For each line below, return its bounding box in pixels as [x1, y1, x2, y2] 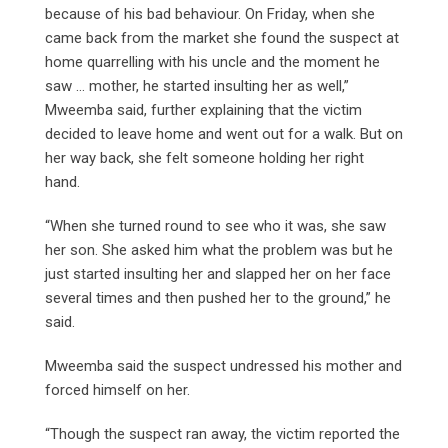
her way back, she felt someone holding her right [45, 148, 364, 167]
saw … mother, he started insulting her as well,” [45, 76, 349, 95]
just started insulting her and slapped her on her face [45, 264, 391, 283]
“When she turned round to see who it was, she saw [45, 216, 386, 235]
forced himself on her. [45, 380, 194, 399]
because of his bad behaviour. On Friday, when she [45, 4, 375, 23]
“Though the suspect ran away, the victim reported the [45, 424, 400, 443]
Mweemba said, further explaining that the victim [45, 100, 362, 119]
